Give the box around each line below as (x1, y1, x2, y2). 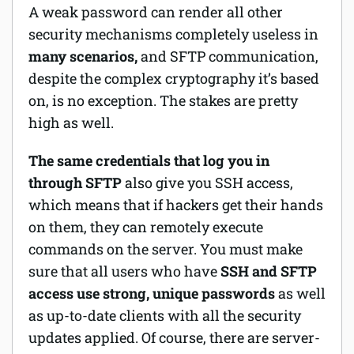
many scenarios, (28, 47, 137, 66)
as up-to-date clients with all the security (28, 306, 301, 325)
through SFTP (28, 173, 125, 192)
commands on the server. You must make (28, 239, 303, 258)
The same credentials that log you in (28, 151, 269, 170)
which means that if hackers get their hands (28, 195, 323, 214)
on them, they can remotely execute (28, 217, 263, 236)
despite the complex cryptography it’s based (28, 69, 319, 88)
